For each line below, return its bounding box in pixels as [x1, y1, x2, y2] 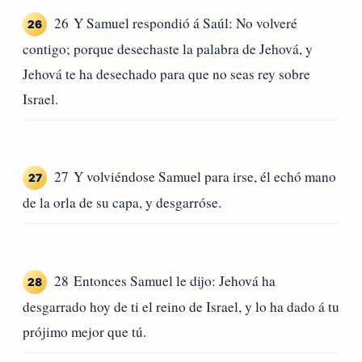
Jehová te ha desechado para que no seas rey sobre [23, 64, 310, 83]
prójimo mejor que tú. [23, 322, 146, 341]
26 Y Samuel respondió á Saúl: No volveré [54, 13, 297, 32]
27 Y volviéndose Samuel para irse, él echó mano [54, 167, 336, 187]
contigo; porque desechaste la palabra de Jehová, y [23, 39, 313, 58]
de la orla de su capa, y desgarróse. [23, 193, 221, 213]
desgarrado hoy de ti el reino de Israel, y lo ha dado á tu [23, 297, 339, 316]
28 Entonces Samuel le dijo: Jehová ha [54, 271, 276, 290]
